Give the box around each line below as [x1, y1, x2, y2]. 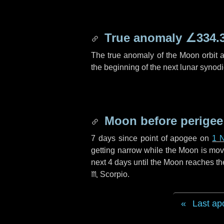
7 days [91, 134, 115, 142]
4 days [108, 158, 131, 166]
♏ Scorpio [91, 170, 127, 178]
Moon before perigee [101, 114, 223, 127]
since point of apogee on [115, 134, 212, 142]
